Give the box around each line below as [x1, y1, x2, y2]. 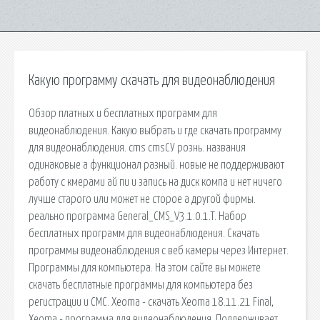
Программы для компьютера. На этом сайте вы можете [29, 261, 261, 274]
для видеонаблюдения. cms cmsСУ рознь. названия [29, 141, 246, 154]
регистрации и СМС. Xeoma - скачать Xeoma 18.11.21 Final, [29, 296, 274, 308]
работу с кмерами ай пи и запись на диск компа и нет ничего [29, 176, 282, 188]
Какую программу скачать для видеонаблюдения [29, 74, 275, 88]
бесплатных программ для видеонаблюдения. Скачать [29, 227, 259, 239]
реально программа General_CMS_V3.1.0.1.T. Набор [29, 210, 246, 222]
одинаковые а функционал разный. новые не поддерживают [29, 159, 284, 171]
